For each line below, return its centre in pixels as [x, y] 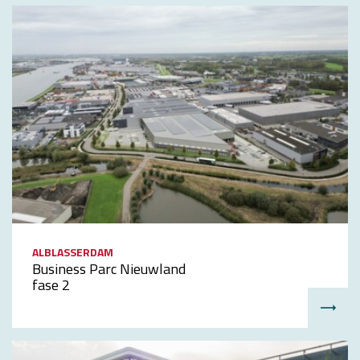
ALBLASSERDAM [73, 252]
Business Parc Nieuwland [109, 268]
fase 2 [51, 284]
